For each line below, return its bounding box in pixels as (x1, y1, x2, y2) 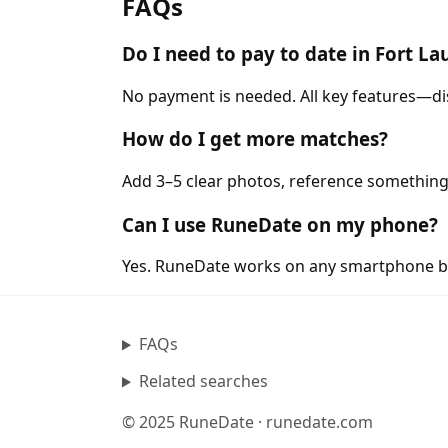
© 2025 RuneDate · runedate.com (122, 411, 373, 434)
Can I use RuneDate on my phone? (122, 211, 438, 237)
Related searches (138, 370, 268, 393)
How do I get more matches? (122, 126, 388, 152)
